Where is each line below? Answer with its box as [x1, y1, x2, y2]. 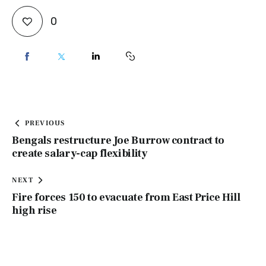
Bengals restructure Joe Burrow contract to [12, 133, 224, 147]
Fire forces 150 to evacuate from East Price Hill [12, 190, 240, 204]
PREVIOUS [24, 118, 65, 128]
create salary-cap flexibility [12, 146, 147, 160]
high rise [12, 203, 57, 217]
